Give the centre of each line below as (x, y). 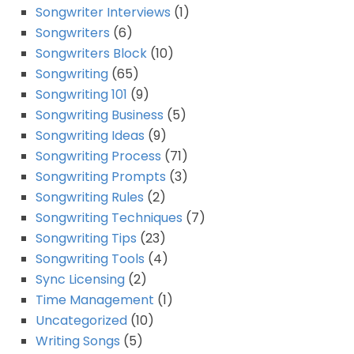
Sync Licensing (80, 279)
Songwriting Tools (90, 258)
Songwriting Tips (86, 238)
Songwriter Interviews (103, 12)
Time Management (95, 299)
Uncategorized (81, 320)
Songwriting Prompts (101, 176)
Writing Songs (78, 341)
